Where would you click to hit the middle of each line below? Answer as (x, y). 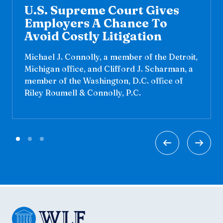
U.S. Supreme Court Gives (102, 10)
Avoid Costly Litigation (93, 36)
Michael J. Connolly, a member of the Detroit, (111, 57)
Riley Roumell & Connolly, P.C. (83, 93)
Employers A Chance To (96, 23)
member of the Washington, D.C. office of (104, 81)
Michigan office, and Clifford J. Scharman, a (109, 69)
